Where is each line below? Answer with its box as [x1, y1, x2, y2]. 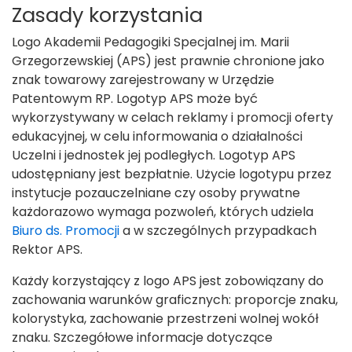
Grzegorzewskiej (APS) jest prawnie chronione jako [12, 52, 324, 70]
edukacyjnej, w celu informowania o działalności [12, 127, 302, 145]
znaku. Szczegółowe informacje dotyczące [12, 328, 273, 346]
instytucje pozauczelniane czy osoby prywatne [12, 184, 300, 202]
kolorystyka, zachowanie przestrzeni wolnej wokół [12, 310, 318, 328]
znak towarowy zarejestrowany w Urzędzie [12, 71, 274, 89]
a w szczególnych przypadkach [119, 222, 317, 240]
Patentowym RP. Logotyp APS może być [12, 90, 258, 108]
